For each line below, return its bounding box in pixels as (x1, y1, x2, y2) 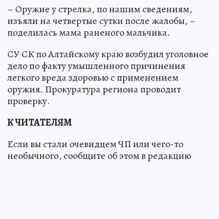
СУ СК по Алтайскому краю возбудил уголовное (7, 47, 209, 61)
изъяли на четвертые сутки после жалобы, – (7, 14, 196, 27)
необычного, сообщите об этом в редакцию (7, 149, 191, 162)
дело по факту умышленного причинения (7, 59, 185, 72)
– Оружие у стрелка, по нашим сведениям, (7, 2, 192, 16)
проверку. (7, 94, 50, 108)
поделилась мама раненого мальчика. (7, 25, 170, 39)
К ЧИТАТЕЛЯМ (7, 115, 72, 129)
